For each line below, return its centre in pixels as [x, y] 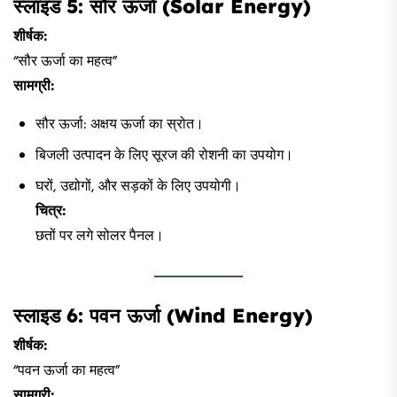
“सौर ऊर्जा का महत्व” [65, 62]
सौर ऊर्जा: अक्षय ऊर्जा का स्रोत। [120, 125]
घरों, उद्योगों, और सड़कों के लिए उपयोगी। [138, 187]
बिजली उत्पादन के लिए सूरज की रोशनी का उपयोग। [164, 156]
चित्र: [51, 211]
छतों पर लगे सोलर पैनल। [100, 236]
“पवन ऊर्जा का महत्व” [66, 371]
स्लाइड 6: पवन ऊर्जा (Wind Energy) [163, 315]
